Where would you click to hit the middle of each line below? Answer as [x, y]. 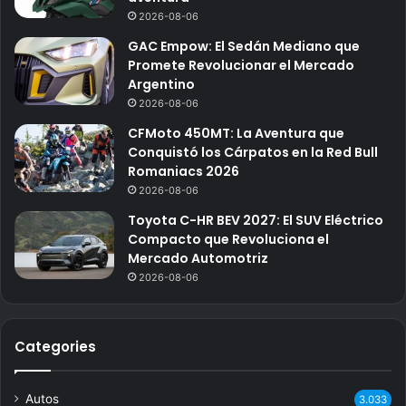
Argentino [161, 85]
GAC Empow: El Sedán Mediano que [244, 47]
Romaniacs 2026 [184, 172]
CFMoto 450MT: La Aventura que [236, 134]
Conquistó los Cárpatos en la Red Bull [253, 153]
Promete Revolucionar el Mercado [241, 66]
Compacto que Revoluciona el [228, 240]
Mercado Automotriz [198, 259]
